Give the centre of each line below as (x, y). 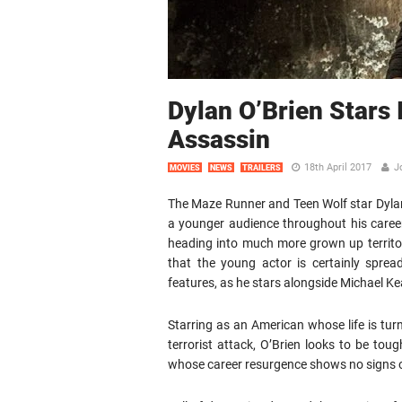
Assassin (219, 140)
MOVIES (185, 168)
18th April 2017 (338, 167)
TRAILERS (262, 168)
